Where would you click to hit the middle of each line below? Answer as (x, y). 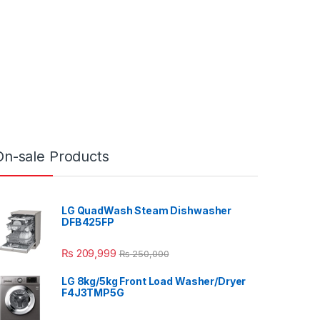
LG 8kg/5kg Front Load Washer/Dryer (154, 281)
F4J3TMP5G (93, 292)
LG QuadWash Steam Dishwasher (147, 210)
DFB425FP (88, 221)
